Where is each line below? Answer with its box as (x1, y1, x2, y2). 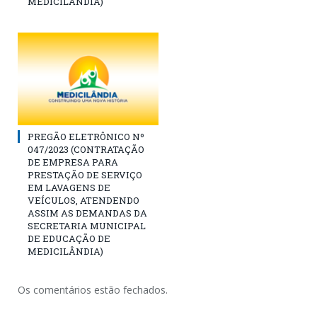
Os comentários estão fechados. (18, 282, 168, 296)
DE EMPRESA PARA (28, 155, 118, 168)
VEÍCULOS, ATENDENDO (28, 193, 139, 207)
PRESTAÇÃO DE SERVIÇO (28, 168, 142, 181)
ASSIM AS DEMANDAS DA (28, 206, 147, 219)
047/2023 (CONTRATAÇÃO (28, 142, 144, 156)
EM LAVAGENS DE (28, 180, 110, 194)
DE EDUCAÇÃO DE (28, 231, 110, 245)
